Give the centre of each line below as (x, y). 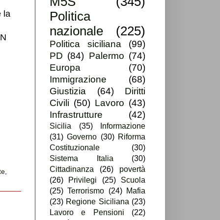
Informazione (123, 126)
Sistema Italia (82, 159)
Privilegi (83, 180)
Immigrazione (78, 80)
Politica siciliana (85, 44)
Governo (82, 137)
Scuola (133, 180)
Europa (65, 68)
